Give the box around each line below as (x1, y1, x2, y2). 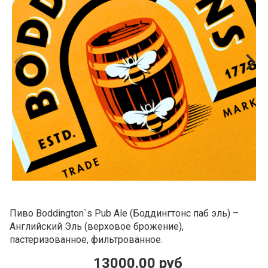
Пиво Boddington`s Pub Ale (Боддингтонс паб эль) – (10, 207, 239, 219)
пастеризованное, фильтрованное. (10, 233, 163, 245)
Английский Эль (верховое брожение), (10, 220, 184, 232)
